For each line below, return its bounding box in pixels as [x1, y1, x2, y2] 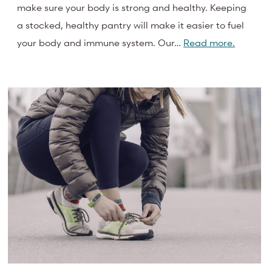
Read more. [183, 36, 236, 49]
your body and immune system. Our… [17, 36, 184, 49]
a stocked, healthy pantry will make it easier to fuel [17, 18, 245, 31]
